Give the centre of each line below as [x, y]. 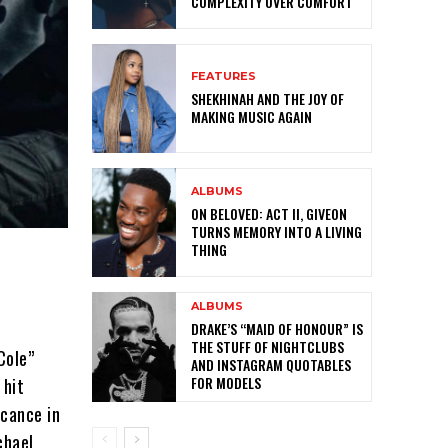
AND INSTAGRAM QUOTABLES [271, 365]
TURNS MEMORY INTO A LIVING [276, 232]
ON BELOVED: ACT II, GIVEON [269, 214]
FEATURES [223, 76]
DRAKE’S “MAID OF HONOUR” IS [277, 329]
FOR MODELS [226, 383]
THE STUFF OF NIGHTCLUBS [267, 347]
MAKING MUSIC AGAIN [251, 117]
